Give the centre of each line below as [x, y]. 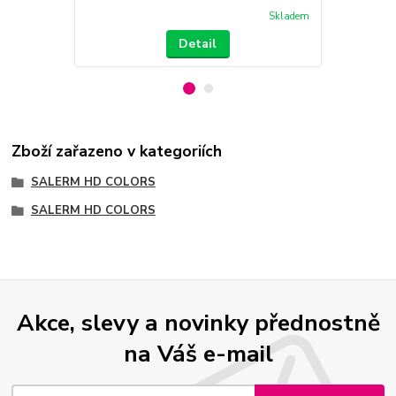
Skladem [289, 16]
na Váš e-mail [198, 353]
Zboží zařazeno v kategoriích [117, 151]
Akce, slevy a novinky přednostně [198, 322]
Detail [198, 44]
